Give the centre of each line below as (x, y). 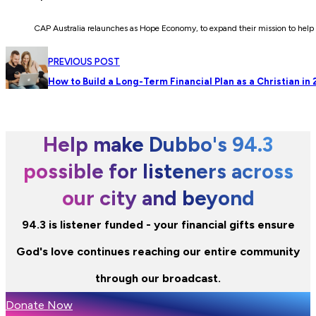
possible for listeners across (158, 171)
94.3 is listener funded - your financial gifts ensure (158, 225)
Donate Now (39, 305)
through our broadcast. (158, 279)
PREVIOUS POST (84, 62)
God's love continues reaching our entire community (158, 252)
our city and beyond (158, 198)
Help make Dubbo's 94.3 (158, 145)
